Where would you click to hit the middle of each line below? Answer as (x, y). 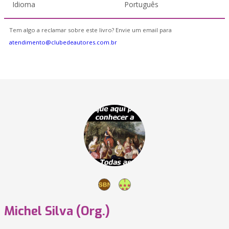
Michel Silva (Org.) (57, 211)
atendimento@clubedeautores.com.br (63, 42)
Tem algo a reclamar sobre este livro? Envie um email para (90, 30)
